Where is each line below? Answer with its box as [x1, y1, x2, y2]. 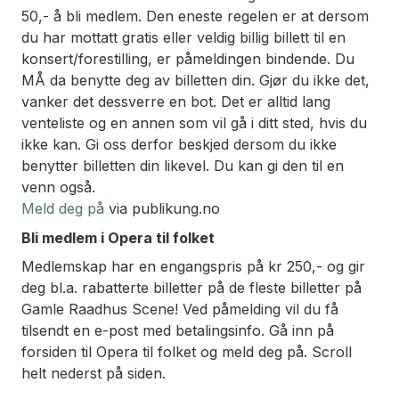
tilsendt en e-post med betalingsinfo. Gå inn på [21, 322, 334, 340]
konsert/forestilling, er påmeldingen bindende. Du [21, 50, 354, 69]
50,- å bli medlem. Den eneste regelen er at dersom [21, 7, 369, 26]
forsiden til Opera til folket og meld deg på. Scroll [21, 343, 352, 362]
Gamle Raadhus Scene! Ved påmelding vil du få [21, 300, 338, 319]
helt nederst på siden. [21, 364, 166, 383]
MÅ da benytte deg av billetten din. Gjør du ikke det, [21, 71, 370, 90]
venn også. [21, 178, 95, 197]
